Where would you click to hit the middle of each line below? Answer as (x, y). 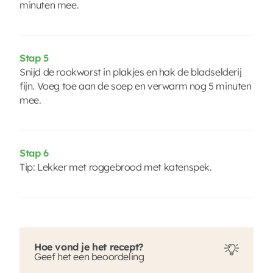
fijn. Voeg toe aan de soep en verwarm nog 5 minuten (136, 86)
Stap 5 (34, 58)
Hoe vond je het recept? (89, 246)
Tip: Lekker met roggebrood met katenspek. (116, 167)
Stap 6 (34, 153)
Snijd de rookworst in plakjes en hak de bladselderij (131, 72)
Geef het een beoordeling (89, 256)
